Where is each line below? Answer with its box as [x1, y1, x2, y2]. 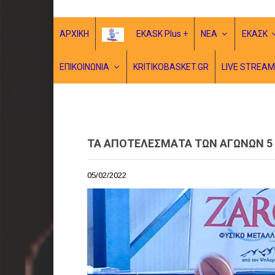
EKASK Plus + [136, 29, 188, 39]
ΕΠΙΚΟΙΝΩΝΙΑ [60, 62, 110, 72]
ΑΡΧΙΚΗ [60, 29, 90, 39]
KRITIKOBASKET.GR [133, 62, 209, 72]
